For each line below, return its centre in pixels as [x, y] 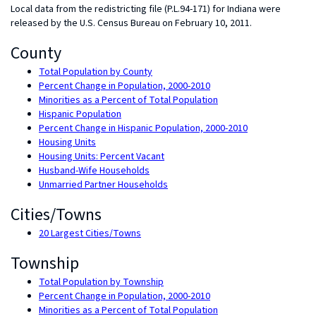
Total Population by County [96, 72]
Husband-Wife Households [94, 171]
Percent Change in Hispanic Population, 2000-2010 [143, 128]
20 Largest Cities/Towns [90, 233]
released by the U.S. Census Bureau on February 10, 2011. [131, 23]
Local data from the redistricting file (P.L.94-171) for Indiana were [146, 9]
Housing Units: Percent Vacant [102, 157]
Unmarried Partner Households [103, 185]
